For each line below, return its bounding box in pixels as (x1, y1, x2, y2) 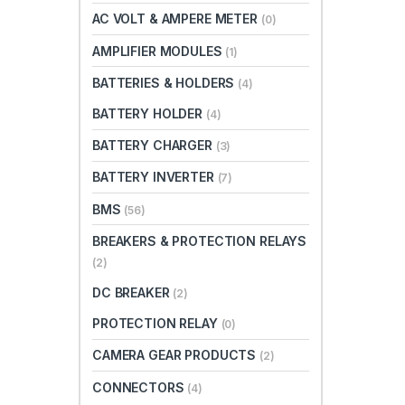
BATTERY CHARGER (92, 137, 216, 154)
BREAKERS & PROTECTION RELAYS (92, 232, 307, 249)
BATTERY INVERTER (92, 169, 218, 185)
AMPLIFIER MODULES (92, 42, 226, 59)
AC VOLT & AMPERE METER (92, 11, 261, 27)
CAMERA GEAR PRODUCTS (92, 347, 260, 363)
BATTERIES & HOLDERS (92, 74, 239, 90)
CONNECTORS (92, 379, 188, 395)
